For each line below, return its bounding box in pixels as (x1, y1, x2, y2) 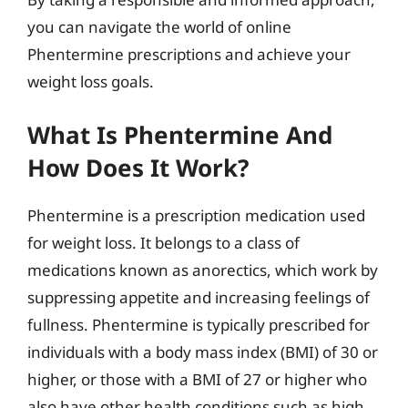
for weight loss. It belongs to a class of (27, 232, 300, 253)
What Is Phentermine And (27, 118, 332, 151)
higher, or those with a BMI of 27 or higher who (27, 369, 367, 390)
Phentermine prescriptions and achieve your (27, 43, 351, 65)
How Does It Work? (27, 151, 249, 184)
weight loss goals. (27, 70, 154, 92)
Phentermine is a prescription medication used (27, 205, 365, 226)
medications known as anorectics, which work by (27, 260, 378, 280)
